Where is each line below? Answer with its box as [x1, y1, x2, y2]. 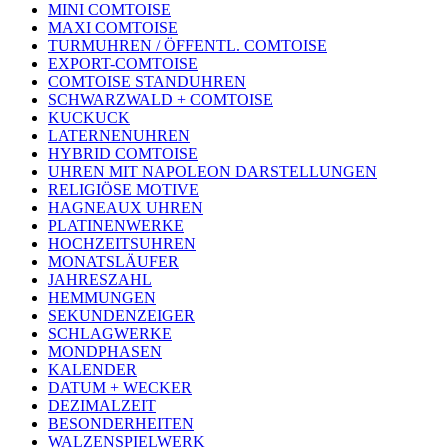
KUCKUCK [48, 109, 130, 127]
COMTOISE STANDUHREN [48, 73, 246, 91]
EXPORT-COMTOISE [48, 55, 198, 73]
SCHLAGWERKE [48, 325, 172, 343]
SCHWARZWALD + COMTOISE [48, 91, 273, 109]
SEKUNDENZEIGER [48, 307, 195, 325]
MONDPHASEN [48, 343, 162, 361]
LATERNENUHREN [48, 127, 190, 145]
